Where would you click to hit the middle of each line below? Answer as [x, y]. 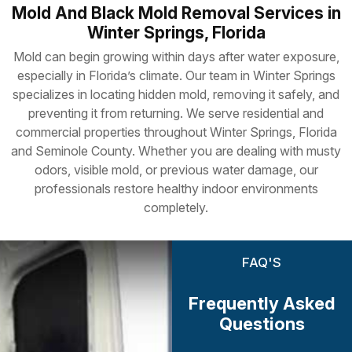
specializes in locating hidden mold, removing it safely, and [176, 94]
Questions [262, 323]
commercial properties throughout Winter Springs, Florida [176, 132]
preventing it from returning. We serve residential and [176, 113]
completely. [176, 207]
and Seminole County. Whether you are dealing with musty [176, 150]
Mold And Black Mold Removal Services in [176, 13]
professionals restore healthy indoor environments [176, 188]
